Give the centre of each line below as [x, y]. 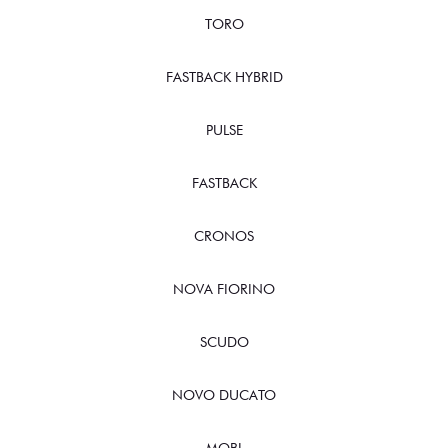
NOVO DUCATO [224, 394]
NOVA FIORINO [224, 288]
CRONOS [224, 235]
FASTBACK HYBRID [224, 76]
